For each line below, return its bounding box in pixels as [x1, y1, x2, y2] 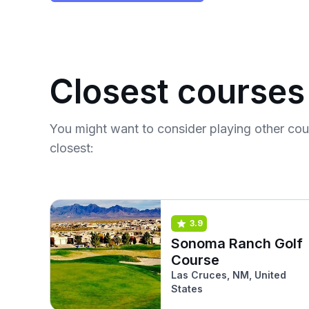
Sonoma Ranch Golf [171, 235, 303, 252]
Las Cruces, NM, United [171, 268, 286, 281]
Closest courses [50, 71, 305, 112]
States [171, 282, 203, 295]
